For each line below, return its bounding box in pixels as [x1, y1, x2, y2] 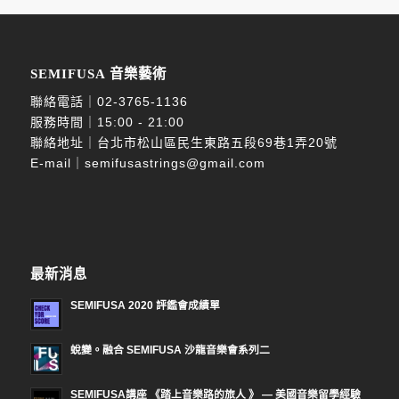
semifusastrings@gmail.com [84, 155, 265, 170]
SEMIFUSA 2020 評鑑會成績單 [69, 298, 220, 312]
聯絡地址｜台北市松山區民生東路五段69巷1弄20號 [29, 134, 338, 150]
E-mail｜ [29, 155, 85, 170]
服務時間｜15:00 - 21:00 [29, 114, 184, 129]
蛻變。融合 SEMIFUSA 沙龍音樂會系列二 [69, 343, 270, 356]
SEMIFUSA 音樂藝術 [29, 65, 167, 81]
